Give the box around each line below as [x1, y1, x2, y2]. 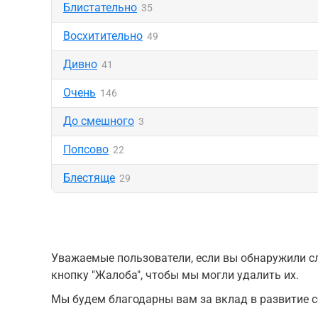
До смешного [63, 114, 134, 128]
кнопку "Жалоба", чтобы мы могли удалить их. [51, 268, 299, 282]
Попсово [63, 143, 109, 156]
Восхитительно [63, 29, 143, 43]
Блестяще [63, 171, 115, 185]
